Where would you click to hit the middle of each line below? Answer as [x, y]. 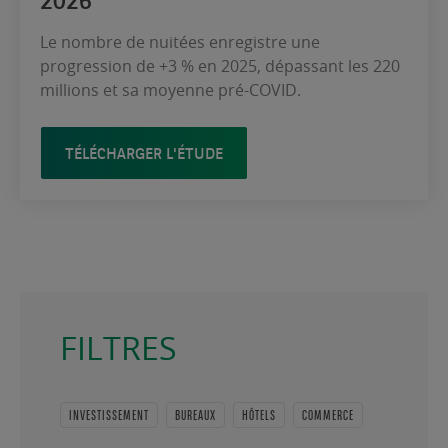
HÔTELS [259, 415]
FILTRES [118, 347]
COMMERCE [328, 415]
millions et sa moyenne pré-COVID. [172, 89]
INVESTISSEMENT [109, 415]
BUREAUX [195, 415]
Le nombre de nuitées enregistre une [180, 41]
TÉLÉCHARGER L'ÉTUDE [144, 152]
